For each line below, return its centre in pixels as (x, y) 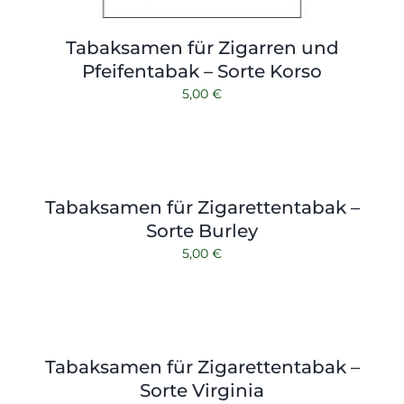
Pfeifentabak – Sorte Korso (202, 71)
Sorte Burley (202, 230)
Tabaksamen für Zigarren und (202, 47)
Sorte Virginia (202, 390)
